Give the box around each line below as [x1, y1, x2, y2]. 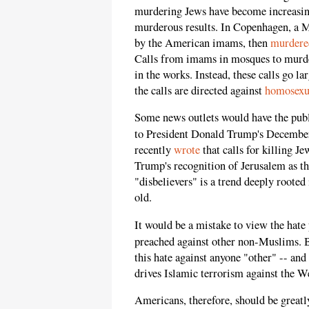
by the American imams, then [134, 34, 270, 50]
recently [134, 142, 174, 158]
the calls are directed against [134, 82, 265, 98]
